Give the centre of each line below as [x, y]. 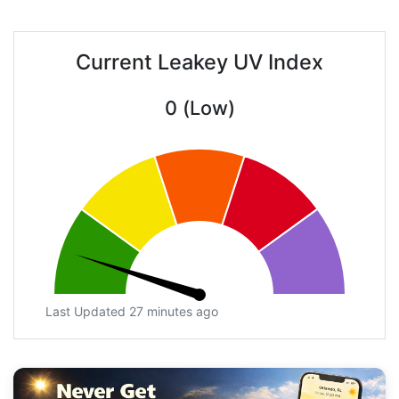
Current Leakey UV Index [199, 62]
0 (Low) [199, 108]
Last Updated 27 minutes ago [132, 312]
